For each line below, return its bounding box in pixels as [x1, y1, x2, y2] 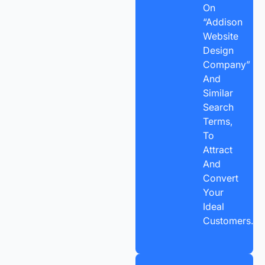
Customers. [202, 214, 253, 227]
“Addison [202, 15, 243, 28]
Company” [202, 58, 250, 70]
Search [202, 101, 234, 113]
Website [202, 30, 238, 42]
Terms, [202, 115, 232, 127]
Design [202, 44, 234, 56]
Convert [202, 172, 238, 184]
